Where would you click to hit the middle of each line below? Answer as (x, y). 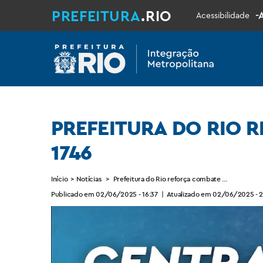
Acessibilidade (222, 15)
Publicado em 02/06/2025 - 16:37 (104, 194)
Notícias (89, 179)
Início (60, 179)
